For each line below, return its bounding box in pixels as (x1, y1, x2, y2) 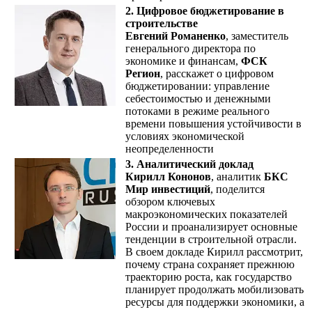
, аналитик (211, 170, 264, 182)
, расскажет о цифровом (160, 67, 274, 79)
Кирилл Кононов (125, 170, 211, 182)
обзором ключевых (125, 195, 215, 208)
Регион (125, 67, 160, 79)
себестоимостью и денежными (125, 92, 271, 104)
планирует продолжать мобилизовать (125, 283, 304, 295)
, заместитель (226, 29, 288, 42)
